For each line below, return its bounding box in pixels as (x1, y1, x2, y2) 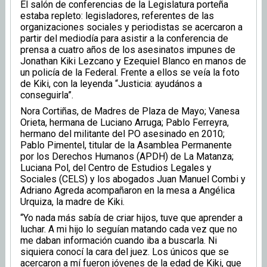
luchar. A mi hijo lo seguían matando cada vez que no (20, 223, 237, 235)
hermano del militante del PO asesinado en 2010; (20, 128, 225, 140)
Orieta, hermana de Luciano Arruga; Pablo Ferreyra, (20, 117, 229, 129)
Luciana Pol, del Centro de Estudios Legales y (20, 162, 212, 174)
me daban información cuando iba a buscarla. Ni (20, 235, 217, 247)
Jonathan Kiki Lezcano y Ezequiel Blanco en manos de (20, 55, 246, 67)
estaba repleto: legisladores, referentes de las (20, 10, 214, 22)
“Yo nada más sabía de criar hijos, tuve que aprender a (20, 212, 243, 224)
